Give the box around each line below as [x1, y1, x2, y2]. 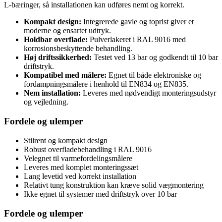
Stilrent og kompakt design [24, 136, 108, 145]
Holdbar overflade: [24, 35, 88, 44]
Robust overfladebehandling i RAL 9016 [24, 145, 152, 154]
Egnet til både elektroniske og [107, 71, 201, 80]
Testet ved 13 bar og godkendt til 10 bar [92, 53, 218, 62]
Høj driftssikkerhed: [24, 53, 92, 62]
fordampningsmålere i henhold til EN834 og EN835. [24, 80, 188, 89]
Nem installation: [24, 89, 81, 98]
